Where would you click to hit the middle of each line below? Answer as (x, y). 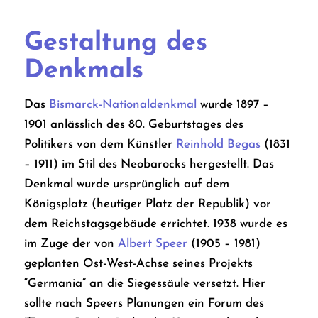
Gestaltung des (115, 43)
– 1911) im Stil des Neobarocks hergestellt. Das (149, 165)
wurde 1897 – (232, 105)
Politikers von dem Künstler (100, 145)
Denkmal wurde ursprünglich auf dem (126, 185)
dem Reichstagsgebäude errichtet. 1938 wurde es (155, 224)
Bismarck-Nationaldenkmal (121, 105)
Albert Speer (152, 244)
